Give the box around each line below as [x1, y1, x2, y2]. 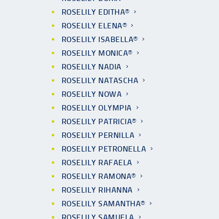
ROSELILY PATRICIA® [62, 117, 136, 126]
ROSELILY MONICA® [62, 48, 132, 58]
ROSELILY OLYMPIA [62, 103, 132, 112]
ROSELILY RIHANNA [62, 185, 133, 195]
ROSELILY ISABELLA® [62, 35, 138, 44]
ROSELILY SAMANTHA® [62, 199, 145, 208]
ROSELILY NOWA [62, 89, 122, 99]
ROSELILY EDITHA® [62, 7, 130, 17]
